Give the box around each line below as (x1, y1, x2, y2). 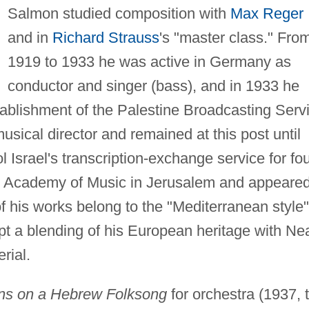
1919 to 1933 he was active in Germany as (7, 52, 291, 70)
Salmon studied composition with (7, 4, 230, 22)
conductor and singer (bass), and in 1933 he (7, 77, 299, 94)
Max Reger (230, 4, 303, 22)
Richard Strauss (52, 28, 159, 46)
